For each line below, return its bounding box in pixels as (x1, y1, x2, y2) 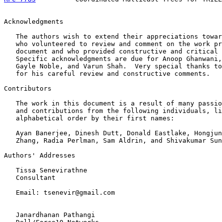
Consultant (4, 174, 55, 181)
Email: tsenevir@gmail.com (4, 189, 115, 196)
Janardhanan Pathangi (4, 211, 95, 219)
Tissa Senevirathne (4, 166, 87, 174)
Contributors (4, 85, 52, 92)
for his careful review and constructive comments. (4, 70, 210, 77)
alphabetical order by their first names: (4, 114, 174, 122)
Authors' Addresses (4, 152, 75, 159)
